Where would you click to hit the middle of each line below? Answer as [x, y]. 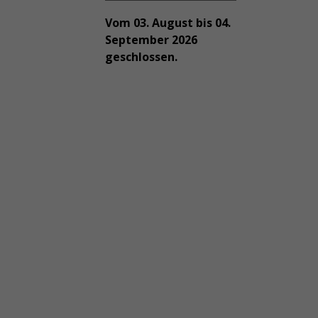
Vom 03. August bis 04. [168, 23]
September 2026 [151, 40]
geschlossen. [141, 57]
